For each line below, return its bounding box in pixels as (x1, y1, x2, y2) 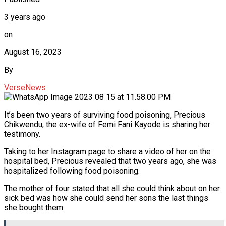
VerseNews (4, 82, 46, 92)
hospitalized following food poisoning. (4, 165, 140, 176)
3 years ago (4, 12, 45, 22)
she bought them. (4, 202, 65, 212)
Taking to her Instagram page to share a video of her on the (4, 146, 211, 156)
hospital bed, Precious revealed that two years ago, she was (4, 156, 216, 166)
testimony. (4, 129, 40, 139)
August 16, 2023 (4, 47, 62, 57)
